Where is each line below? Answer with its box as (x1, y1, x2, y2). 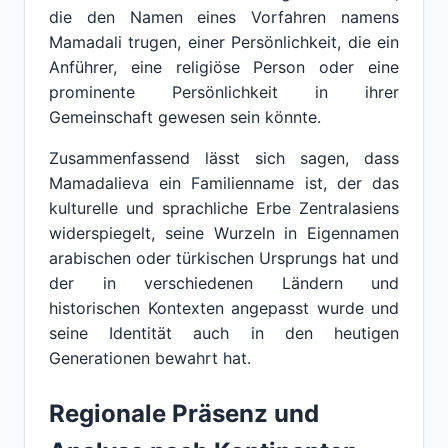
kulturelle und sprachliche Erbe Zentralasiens (49, 198, 399, 218)
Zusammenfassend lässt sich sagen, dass (49, 148, 399, 168)
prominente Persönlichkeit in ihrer (49, 82, 399, 102)
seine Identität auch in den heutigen (49, 323, 399, 343)
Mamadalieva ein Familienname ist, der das (49, 173, 399, 193)
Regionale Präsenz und (49, 399, 319, 428)
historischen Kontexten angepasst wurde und (49, 298, 399, 318)
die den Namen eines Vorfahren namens (49, 7, 399, 27)
